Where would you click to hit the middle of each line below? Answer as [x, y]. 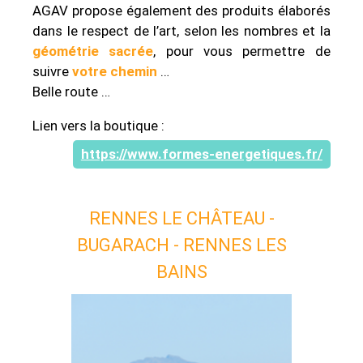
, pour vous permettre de [242, 51]
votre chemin [117, 71]
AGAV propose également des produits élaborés [181, 10]
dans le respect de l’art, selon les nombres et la [181, 30]
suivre [53, 71]
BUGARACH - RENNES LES [181, 245]
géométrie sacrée [93, 51]
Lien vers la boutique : [99, 125]
